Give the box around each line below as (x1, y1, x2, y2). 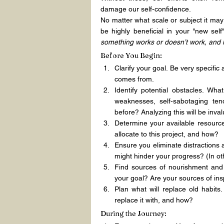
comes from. (114, 75, 154, 83)
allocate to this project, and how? (114, 130, 218, 138)
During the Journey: (100, 209, 166, 218)
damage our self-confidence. (100, 5, 191, 13)
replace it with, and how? (114, 196, 193, 204)
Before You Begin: (100, 51, 162, 60)
